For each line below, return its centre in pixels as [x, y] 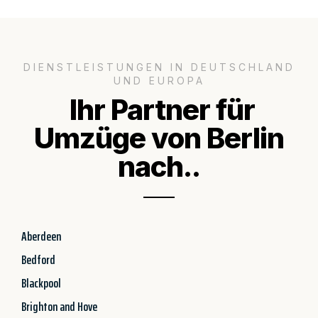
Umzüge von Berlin [159, 138]
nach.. [159, 166]
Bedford [38, 259]
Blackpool [41, 283]
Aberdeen [41, 236]
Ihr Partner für [159, 109]
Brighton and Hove [59, 306]
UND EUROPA [159, 80]
